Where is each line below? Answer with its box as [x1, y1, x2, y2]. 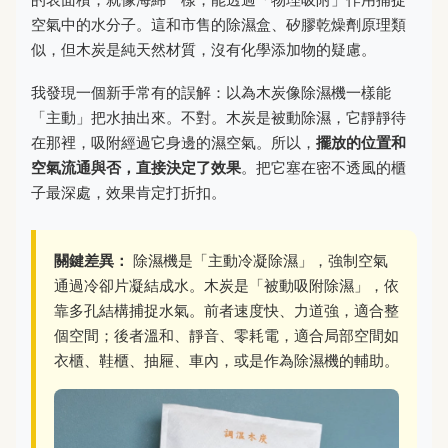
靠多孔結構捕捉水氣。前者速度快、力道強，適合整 [54, 301, 399, 321]
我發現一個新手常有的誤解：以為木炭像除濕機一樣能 [31, 83, 391, 103]
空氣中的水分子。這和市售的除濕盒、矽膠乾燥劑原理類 [31, 15, 406, 35]
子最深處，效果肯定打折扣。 [31, 183, 226, 203]
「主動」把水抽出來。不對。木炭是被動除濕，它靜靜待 [31, 108, 406, 128]
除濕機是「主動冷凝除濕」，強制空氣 [129, 251, 388, 271]
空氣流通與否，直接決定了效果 [31, 158, 241, 178]
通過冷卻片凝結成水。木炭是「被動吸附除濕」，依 [54, 276, 399, 296]
